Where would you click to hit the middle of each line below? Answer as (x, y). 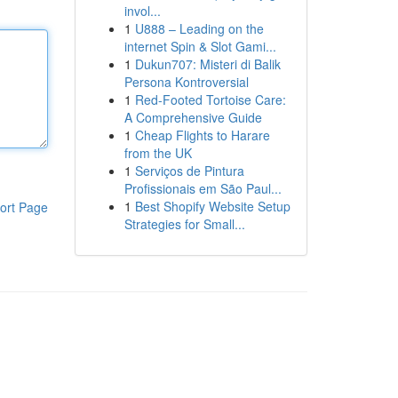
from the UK (158, 153)
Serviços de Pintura (189, 171)
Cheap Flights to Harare (202, 135)
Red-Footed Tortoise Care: (210, 99)
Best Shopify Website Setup (212, 206)
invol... (142, 11)
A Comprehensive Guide (193, 117)
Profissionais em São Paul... (203, 188)
